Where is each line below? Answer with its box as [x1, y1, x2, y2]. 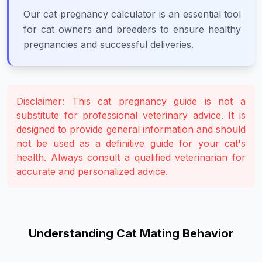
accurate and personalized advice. [16, 166, 168, 177]
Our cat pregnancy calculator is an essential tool [23, 8, 241, 20]
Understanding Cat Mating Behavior [29, 226, 233, 240]
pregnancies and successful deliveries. [23, 39, 194, 50]
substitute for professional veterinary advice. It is [16, 109, 246, 121]
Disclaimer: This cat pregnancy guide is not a [16, 95, 246, 107]
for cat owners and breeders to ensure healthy [23, 23, 241, 35]
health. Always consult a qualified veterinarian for [16, 151, 246, 163]
